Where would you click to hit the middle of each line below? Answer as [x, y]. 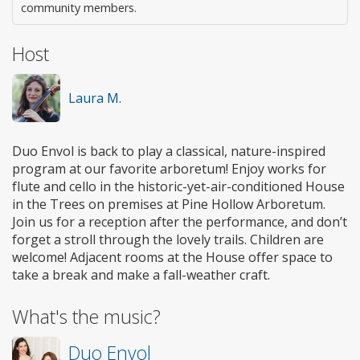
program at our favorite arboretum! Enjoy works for [169, 168]
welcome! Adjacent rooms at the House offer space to [172, 257]
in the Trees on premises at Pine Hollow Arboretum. [169, 204]
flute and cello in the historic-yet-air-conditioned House [178, 186]
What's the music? [86, 316]
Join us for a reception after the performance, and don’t [180, 221]
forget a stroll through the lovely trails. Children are [168, 239]
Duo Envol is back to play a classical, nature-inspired [169, 151]
